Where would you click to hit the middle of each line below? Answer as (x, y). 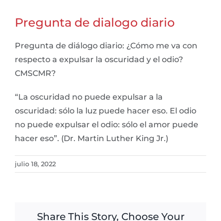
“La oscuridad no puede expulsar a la (89, 97)
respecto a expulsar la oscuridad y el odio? (99, 59)
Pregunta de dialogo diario (95, 22)
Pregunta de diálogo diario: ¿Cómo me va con (106, 45)
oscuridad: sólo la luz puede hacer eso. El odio (106, 110)
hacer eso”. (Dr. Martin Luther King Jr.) (92, 138)
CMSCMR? (35, 73)
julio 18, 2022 (35, 164)
